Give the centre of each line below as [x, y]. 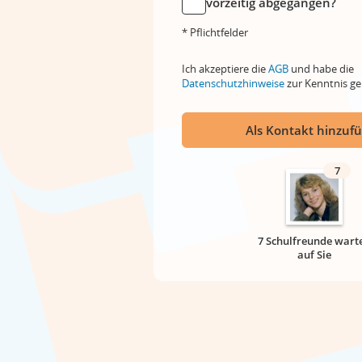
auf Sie [314, 255]
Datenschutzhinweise [233, 83]
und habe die [321, 69]
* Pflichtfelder [215, 32]
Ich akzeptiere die [225, 69]
